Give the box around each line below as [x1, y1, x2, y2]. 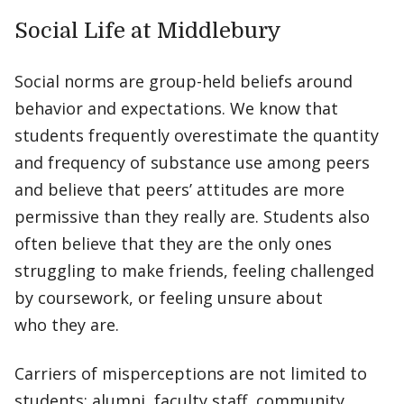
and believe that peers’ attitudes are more [14, 179, 344, 200]
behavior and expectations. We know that [14, 97, 343, 119]
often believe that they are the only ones [14, 233, 332, 254]
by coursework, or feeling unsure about [14, 287, 323, 308]
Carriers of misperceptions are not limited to [14, 363, 367, 384]
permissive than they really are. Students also [14, 206, 370, 227]
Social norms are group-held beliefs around [14, 70, 353, 92]
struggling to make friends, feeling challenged [14, 260, 374, 281]
